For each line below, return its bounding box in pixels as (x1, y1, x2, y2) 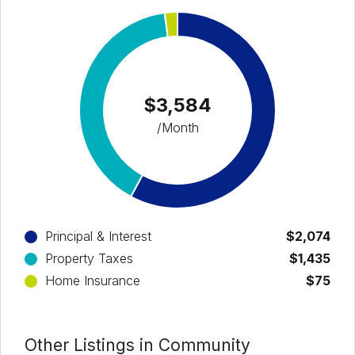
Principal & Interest (45, 227, 151, 244)
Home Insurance (45, 272, 140, 288)
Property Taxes (45, 250, 133, 266)
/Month (156, 119, 199, 136)
